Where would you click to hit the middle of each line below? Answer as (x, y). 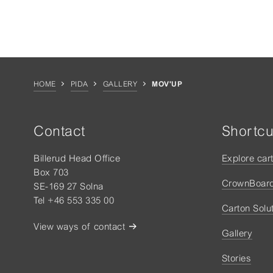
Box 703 (51, 172)
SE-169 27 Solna (69, 186)
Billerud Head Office (77, 158)
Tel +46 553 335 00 (74, 200)
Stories (236, 258)
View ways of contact (79, 227)
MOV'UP (167, 84)
